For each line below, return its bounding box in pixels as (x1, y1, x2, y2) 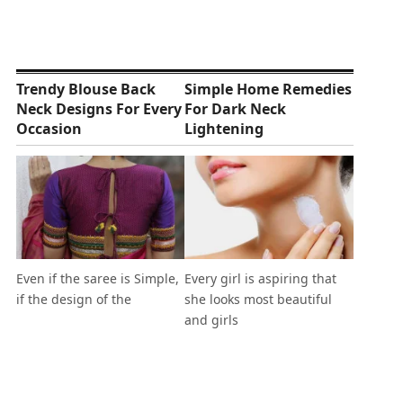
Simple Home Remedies (184, 79, 353, 99)
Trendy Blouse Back (15, 79, 156, 99)
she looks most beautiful (184, 291, 333, 309)
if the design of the (15, 291, 131, 309)
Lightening (184, 119, 264, 139)
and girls (184, 311, 239, 329)
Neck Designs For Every (15, 99, 182, 119)
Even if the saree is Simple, (15, 270, 179, 288)
